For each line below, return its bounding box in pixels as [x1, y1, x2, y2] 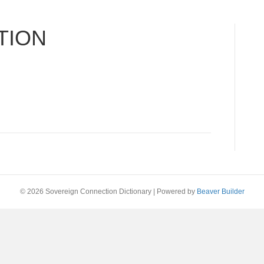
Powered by [156, 187, 197, 196]
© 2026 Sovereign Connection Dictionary [19, 187, 151, 196]
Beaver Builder [196, 187, 245, 196]
